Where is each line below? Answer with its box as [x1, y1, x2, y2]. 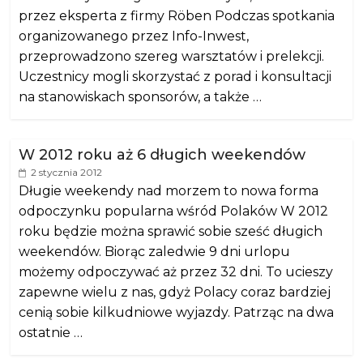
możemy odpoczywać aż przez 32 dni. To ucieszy [19, 264, 334, 280]
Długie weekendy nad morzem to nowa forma [19, 183, 319, 199]
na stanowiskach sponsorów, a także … [19, 89, 263, 105]
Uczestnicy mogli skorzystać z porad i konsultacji [19, 69, 332, 84]
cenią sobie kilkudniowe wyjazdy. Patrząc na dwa [19, 305, 335, 320]
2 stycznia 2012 [31, 166, 103, 178]
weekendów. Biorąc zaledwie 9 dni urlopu [19, 244, 291, 259]
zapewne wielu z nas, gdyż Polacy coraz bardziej [19, 284, 331, 300]
